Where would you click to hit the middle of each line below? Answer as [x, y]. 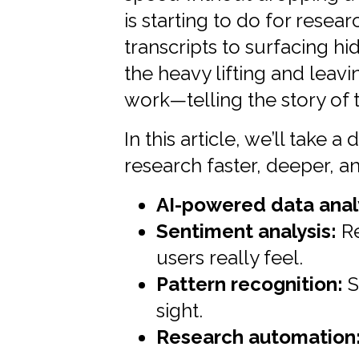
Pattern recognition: [250, 284]
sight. [179, 310]
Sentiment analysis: [246, 231]
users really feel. [230, 257]
